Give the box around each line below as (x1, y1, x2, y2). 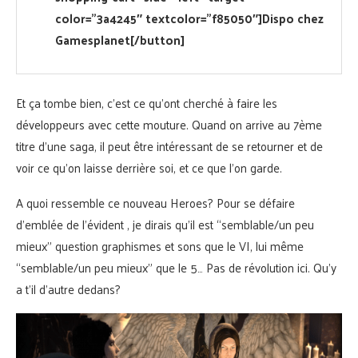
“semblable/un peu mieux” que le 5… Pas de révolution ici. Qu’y (16, 257, 336, 279)
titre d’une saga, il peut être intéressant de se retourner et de (16, 135, 323, 157)
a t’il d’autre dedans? (16, 278, 121, 300)
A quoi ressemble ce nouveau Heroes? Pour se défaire (16, 192, 295, 214)
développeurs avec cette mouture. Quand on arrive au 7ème (16, 113, 322, 136)
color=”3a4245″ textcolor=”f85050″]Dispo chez (55, 7, 324, 30)
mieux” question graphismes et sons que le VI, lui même (16, 235, 304, 257)
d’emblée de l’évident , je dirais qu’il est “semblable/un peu (16, 213, 314, 236)
